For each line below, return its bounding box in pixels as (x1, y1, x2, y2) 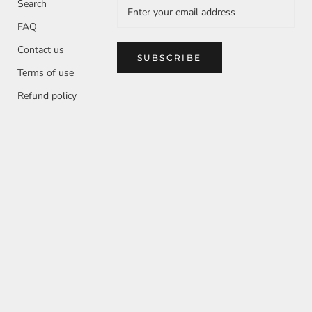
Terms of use (17, 66, 74, 80)
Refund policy (17, 89, 77, 103)
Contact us (17, 43, 64, 57)
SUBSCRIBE (137, 52, 202, 63)
